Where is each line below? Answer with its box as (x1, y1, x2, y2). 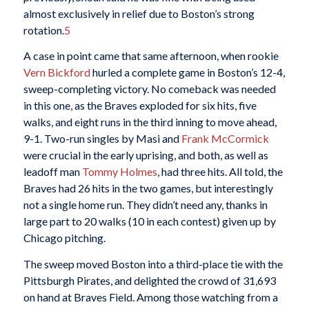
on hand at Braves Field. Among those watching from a (23, 290, 278, 303)
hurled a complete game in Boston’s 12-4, (90, 66, 285, 79)
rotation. (23, 23, 64, 37)
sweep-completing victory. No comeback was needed (23, 82, 276, 96)
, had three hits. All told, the (157, 165, 283, 179)
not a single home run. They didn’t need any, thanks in (23, 198, 268, 212)
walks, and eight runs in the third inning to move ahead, (23, 115, 277, 129)
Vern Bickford (23, 66, 90, 79)
